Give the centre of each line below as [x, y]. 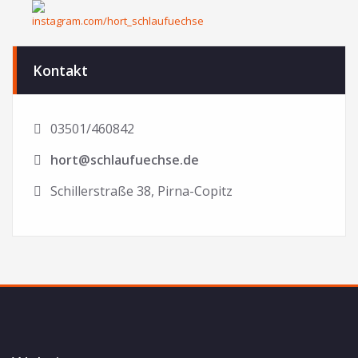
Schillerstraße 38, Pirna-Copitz [140, 191]
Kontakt [60, 70]
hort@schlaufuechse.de [125, 159]
